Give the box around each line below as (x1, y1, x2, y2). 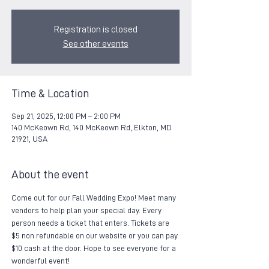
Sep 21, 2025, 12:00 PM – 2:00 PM (11, 112, 121, 120)
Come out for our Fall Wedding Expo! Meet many (11, 193, 178, 202)
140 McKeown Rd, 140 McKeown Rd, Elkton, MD (11, 123, 172, 131)
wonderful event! (11, 256, 70, 265)
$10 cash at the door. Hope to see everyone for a (11, 244, 178, 252)
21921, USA (11, 134, 47, 143)
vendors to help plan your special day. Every (11, 206, 163, 214)
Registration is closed (53, 25, 138, 34)
